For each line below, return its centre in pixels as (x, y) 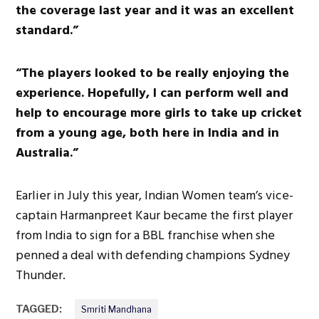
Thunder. (41, 275)
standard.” (47, 30)
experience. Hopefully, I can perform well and (152, 93)
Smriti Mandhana (117, 309)
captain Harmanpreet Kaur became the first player (155, 215)
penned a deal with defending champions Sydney (153, 255)
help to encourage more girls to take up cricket (159, 113)
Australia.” (47, 152)
